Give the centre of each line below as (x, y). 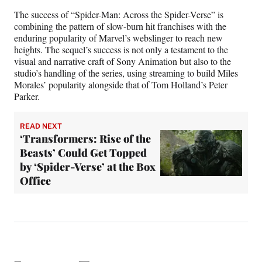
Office (35, 181)
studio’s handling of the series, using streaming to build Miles (126, 73)
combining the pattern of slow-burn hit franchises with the (120, 26)
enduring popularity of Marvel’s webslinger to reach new (118, 38)
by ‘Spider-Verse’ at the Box (88, 167)
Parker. (27, 96)
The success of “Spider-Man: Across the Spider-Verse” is (119, 15)
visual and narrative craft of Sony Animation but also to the (123, 61)
